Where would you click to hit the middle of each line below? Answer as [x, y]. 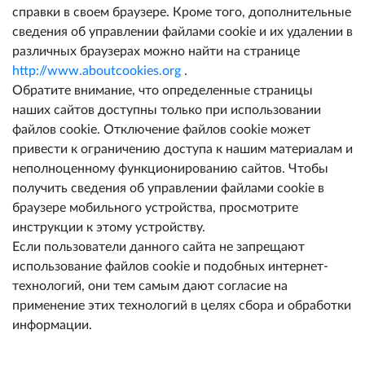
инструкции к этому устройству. [109, 227]
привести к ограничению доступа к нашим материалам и [182, 149]
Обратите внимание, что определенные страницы [163, 90]
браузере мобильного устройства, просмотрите [155, 208]
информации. [52, 325]
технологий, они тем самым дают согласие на [150, 286]
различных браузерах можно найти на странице [156, 51]
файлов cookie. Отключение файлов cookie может [161, 130]
